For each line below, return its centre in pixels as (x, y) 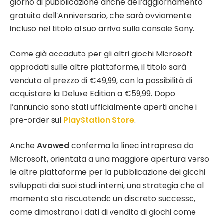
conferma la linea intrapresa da (131, 145)
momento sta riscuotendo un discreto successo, (103, 198)
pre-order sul (37, 120)
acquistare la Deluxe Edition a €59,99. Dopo (93, 94)
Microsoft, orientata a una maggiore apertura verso (110, 159)
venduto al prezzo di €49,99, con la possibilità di (101, 81)
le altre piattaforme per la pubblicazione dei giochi (108, 172)
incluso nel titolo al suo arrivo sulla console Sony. (102, 28)
